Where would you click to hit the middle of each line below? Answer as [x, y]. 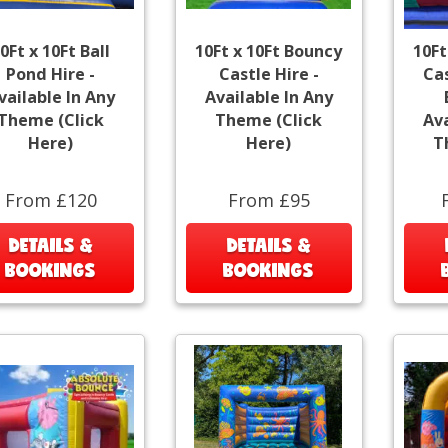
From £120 [50, 199]
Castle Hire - [268, 73]
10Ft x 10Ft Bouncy [269, 50]
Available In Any [268, 96]
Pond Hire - [51, 73]
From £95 [268, 199]
